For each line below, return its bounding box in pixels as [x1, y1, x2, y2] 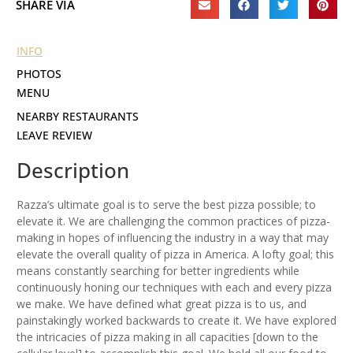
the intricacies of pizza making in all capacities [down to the [17, 329, 318, 345]
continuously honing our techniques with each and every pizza [17, 280, 332, 295]
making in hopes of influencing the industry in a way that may [17, 230, 329, 246]
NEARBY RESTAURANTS [17, 109, 139, 124]
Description [17, 156, 129, 185]
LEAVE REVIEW [17, 128, 92, 143]
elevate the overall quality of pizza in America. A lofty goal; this [17, 247, 334, 262]
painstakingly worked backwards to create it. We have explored [17, 313, 336, 329]
